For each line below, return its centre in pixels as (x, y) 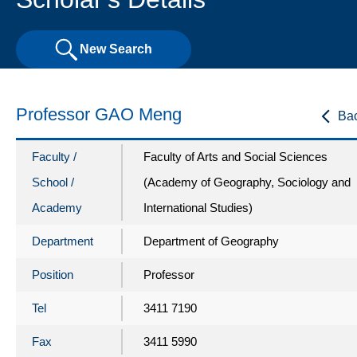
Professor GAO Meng (99, 114)
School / (53, 182)
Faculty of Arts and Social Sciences (235, 156)
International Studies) (198, 207)
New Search (116, 49)
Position (53, 274)
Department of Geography (211, 241)
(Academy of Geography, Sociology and (247, 182)
